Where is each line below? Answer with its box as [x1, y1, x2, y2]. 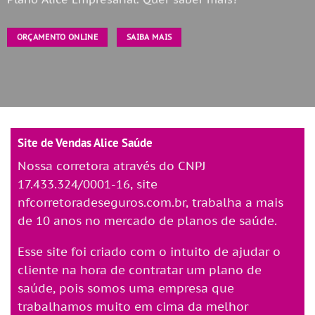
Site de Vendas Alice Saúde [18, 134, 153, 150]
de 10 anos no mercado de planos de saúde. [18, 212, 277, 229]
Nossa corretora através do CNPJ [18, 157, 206, 174]
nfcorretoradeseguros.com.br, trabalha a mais [18, 194, 283, 210]
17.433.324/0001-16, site [18, 176, 157, 192]
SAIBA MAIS [127, 32, 172, 42]
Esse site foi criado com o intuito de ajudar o [18, 244, 281, 260]
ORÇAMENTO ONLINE [16, 32, 98, 42]
